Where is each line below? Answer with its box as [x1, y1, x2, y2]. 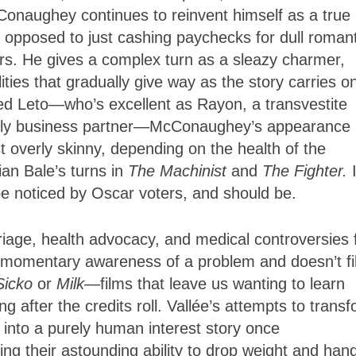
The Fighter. [262, 162, 352, 180]
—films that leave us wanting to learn [84, 275, 345, 293]
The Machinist [128, 162, 226, 180]
